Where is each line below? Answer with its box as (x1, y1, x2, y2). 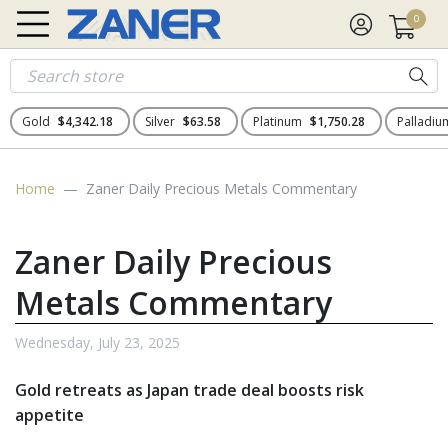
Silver (145, 113, 178, 130)
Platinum (253, 113, 305, 130)
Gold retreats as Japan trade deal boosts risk (15, 379, 364, 401)
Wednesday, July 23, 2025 (15, 333, 180, 352)
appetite (15, 404, 84, 426)
